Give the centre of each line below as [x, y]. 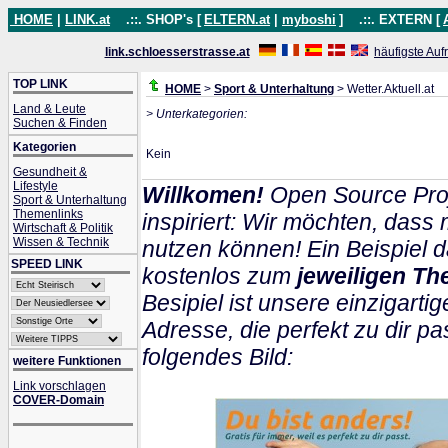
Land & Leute [49, 109]
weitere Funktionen [67, 361]
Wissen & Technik [61, 242]
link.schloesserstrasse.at [177, 52]
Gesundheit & [50, 172]
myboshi [309, 19]
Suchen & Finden [60, 123]
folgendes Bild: [217, 357]
